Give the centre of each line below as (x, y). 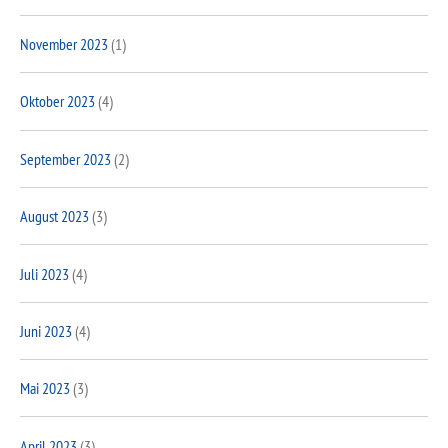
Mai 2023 (45, 388)
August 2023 (54, 216)
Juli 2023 (44, 273)
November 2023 (64, 44)
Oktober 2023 (57, 101)
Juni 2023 (46, 330)
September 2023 (65, 158)
